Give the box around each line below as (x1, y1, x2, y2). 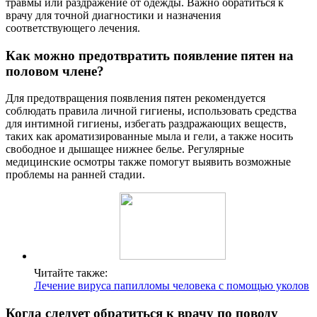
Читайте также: (34, 267, 108, 279)
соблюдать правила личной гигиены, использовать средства (6, 105, 296, 117)
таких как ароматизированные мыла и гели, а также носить (6, 130, 293, 143)
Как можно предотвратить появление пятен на (6, 47, 294, 63)
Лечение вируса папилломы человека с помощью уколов (34, 279, 309, 292)
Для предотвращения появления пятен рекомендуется (6, 92, 265, 105)
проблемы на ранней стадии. (6, 168, 145, 181)
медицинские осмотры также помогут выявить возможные (6, 156, 291, 168)
